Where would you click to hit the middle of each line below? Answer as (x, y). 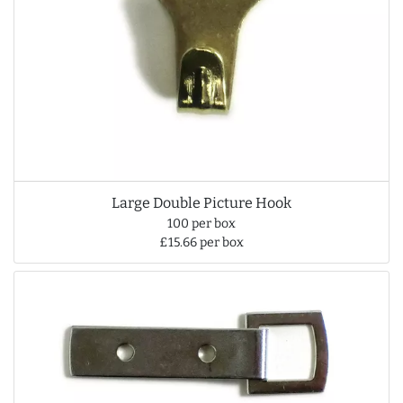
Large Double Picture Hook (201, 203)
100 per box (201, 224)
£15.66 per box (201, 243)
